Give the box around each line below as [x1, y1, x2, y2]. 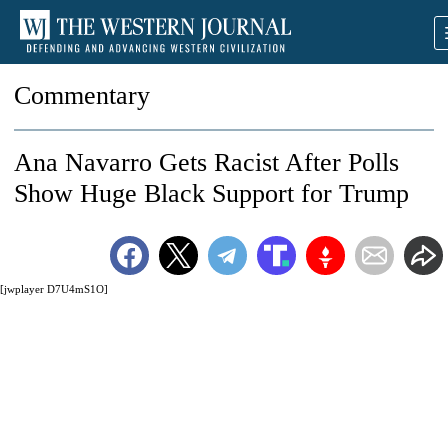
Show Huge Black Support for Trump [14, 179, 409, 208]
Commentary [14, 81, 150, 110]
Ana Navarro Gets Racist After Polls [14, 148, 399, 177]
